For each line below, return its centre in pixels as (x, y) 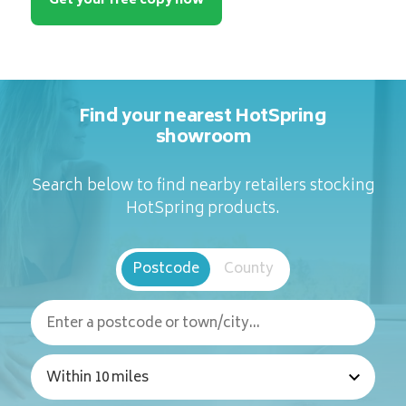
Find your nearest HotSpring (203, 118)
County (248, 270)
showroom (203, 139)
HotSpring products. (203, 210)
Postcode (165, 270)
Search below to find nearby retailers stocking (203, 187)
